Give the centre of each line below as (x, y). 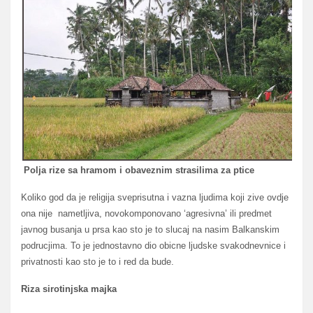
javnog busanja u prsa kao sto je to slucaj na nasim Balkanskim (150, 230)
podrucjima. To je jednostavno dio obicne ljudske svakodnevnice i (153, 246)
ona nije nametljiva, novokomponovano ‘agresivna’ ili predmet (146, 214)
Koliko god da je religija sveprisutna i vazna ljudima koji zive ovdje (155, 198)
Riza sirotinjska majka (69, 289)
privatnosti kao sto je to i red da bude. (97, 262)
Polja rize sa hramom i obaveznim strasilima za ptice (139, 170)
